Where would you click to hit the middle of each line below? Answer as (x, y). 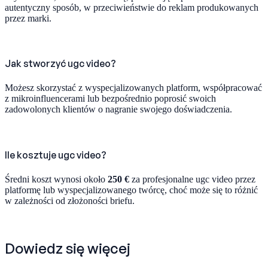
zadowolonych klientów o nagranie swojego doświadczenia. (118, 109)
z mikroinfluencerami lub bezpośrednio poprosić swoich (110, 99)
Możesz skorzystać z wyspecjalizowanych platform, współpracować (133, 88)
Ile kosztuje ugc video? (56, 155)
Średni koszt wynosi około (56, 179)
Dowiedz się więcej (68, 248)
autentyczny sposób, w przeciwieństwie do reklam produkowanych (132, 7)
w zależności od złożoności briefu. (70, 200)
